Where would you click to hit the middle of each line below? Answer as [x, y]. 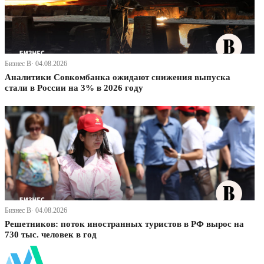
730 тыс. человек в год [51, 235]
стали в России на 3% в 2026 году [74, 88]
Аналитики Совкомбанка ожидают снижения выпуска [118, 77]
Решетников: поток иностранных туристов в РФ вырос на [124, 224]
